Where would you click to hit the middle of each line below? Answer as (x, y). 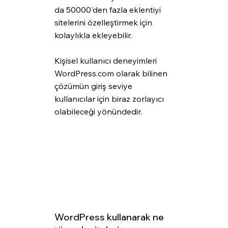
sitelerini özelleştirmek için (104, 23)
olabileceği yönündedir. (98, 112)
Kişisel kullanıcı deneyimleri (106, 61)
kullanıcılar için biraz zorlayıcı (110, 99)
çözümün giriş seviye (94, 86)
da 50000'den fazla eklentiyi (108, 10)
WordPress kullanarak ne (110, 217)
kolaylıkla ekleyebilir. (94, 35)
